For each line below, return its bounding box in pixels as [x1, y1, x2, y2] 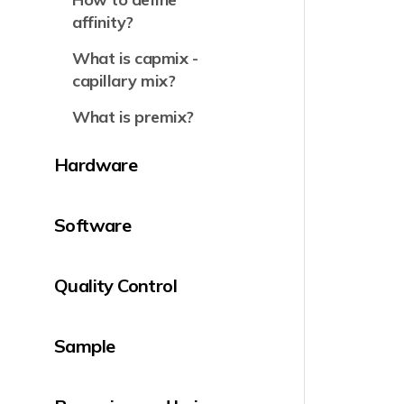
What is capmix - [72, 48, 198, 69]
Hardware [54, 153, 138, 176]
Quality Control [54, 274, 177, 297]
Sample [54, 335, 115, 357]
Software [54, 214, 132, 236]
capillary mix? [72, 70, 176, 91]
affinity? [72, 12, 133, 32]
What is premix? [72, 106, 194, 127]
